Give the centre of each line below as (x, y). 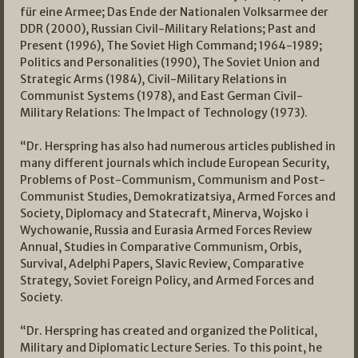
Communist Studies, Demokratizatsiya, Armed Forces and (178, 196)
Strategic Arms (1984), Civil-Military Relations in (153, 79)
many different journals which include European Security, (175, 163)
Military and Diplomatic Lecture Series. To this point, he (171, 347)
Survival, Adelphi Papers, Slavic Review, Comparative (162, 263)
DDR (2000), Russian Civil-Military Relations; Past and (168, 28)
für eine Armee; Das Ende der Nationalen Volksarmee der (174, 12)
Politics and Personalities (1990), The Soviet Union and (170, 62)
